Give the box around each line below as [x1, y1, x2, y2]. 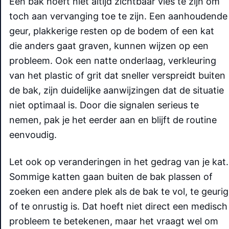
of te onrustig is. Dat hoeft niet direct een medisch [9, 200, 227, 212]
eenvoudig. [9, 129, 57, 141]
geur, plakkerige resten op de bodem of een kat [9, 26, 214, 37]
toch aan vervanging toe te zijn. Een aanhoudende [9, 11, 227, 22]
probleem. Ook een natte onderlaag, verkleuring [9, 55, 216, 66]
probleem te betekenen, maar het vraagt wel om [9, 215, 218, 226]
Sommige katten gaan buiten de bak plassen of [9, 171, 213, 182]
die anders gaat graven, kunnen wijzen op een [9, 40, 209, 52]
